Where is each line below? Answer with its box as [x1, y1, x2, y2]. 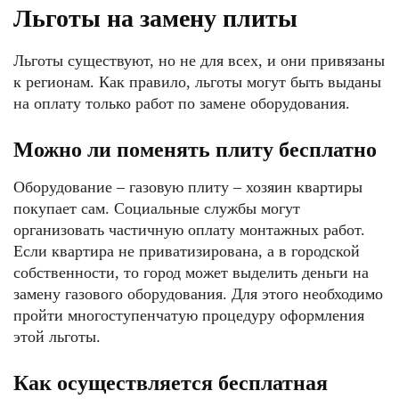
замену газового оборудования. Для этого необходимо [13, 284, 383, 303]
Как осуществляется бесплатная [13, 370, 328, 395]
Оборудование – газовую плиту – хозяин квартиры [13, 177, 362, 196]
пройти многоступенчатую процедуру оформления [13, 305, 364, 324]
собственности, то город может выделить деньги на [13, 263, 369, 281]
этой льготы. [13, 327, 101, 346]
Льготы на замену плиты [13, 4, 297, 32]
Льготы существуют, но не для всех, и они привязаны [13, 51, 385, 69]
